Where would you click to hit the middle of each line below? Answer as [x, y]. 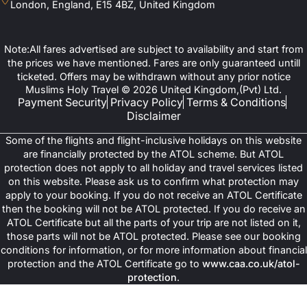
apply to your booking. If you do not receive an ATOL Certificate [153, 195]
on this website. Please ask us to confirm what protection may [153, 182]
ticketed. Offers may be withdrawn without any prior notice [153, 77]
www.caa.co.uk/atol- [251, 264]
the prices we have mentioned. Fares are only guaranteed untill [153, 63]
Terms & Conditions [236, 102]
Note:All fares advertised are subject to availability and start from [153, 49]
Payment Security [62, 102]
